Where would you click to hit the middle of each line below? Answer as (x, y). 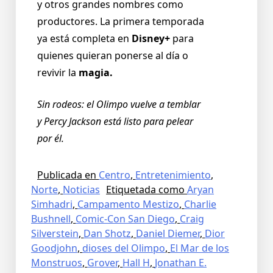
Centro (115, 175)
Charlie (200, 204)
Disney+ (151, 39)
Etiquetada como (147, 190)
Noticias (81, 190)
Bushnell (51, 219)
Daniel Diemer (168, 234)
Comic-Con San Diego (125, 219)
